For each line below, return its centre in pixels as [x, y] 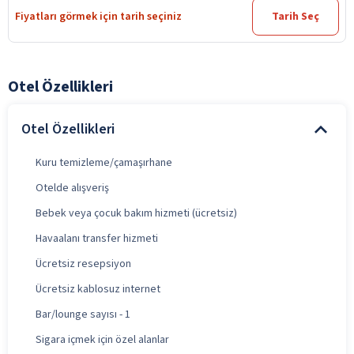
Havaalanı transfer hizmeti [97, 238]
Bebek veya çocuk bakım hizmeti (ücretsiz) [136, 213]
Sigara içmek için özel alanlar [102, 339]
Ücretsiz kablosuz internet [98, 289]
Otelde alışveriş [72, 188]
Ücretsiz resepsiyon [83, 264]
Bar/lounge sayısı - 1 [83, 314]
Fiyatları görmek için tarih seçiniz [98, 16]
